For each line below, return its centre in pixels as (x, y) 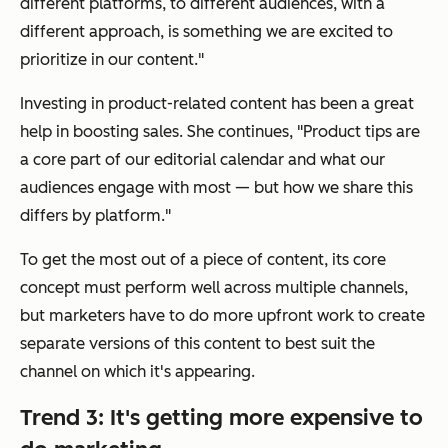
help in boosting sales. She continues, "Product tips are (220, 131)
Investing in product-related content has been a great (217, 103)
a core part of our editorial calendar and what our (202, 159)
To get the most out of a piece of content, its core (203, 259)
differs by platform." (95, 215)
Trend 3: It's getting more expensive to (221, 417)
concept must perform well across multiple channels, (214, 287)
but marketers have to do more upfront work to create (222, 315)
